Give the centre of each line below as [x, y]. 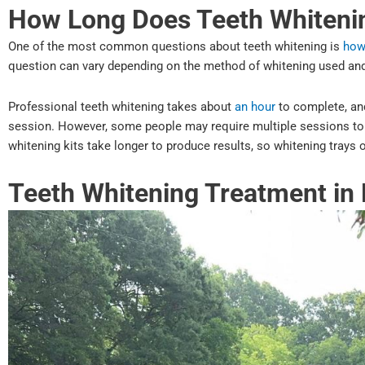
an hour [255, 106]
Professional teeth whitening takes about [121, 106]
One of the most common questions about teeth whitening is [176, 46]
